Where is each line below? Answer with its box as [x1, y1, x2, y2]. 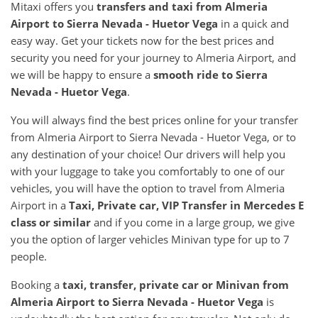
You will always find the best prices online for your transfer [11, 112, 298, 127]
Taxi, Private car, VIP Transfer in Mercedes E [69, 197, 304, 212]
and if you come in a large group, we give [91, 214, 295, 229]
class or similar [11, 214, 91, 229]
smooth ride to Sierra [153, 67, 268, 82]
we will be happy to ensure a [11, 67, 153, 82]
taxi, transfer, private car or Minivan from [62, 277, 289, 292]
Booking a [11, 277, 62, 292]
